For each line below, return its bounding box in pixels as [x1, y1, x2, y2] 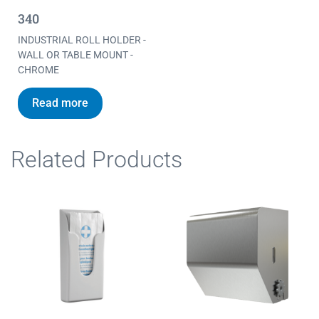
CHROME [18, 64, 59, 76]
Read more [32, 96, 88, 110]
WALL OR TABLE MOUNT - [18, 49, 133, 61]
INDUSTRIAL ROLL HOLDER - [18, 34, 146, 46]
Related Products [11, 146, 182, 174]
